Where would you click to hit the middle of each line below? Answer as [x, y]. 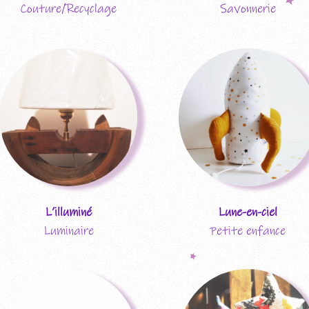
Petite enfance [248, 231]
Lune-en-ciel [248, 212]
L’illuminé [68, 212]
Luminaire [68, 231]
